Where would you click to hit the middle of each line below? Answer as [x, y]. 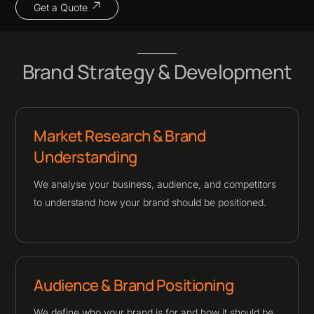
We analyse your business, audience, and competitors [155, 184]
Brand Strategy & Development [157, 72]
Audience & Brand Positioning [134, 286]
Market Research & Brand [120, 136]
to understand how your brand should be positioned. [150, 203]
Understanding [86, 157]
